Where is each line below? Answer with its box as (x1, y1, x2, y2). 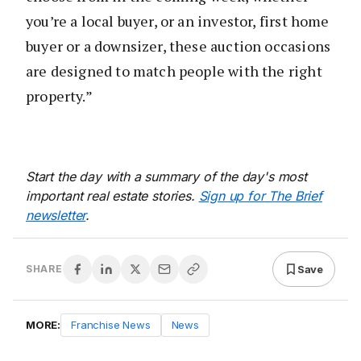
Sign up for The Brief (198, 188, 322, 205)
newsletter (26, 207, 86, 224)
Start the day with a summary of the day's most (26, 168, 307, 185)
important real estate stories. (26, 188, 199, 205)
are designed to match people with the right (26, 61, 322, 81)
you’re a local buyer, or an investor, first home (26, 11, 330, 31)
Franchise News (71, 318, 151, 332)
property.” (26, 86, 93, 106)
